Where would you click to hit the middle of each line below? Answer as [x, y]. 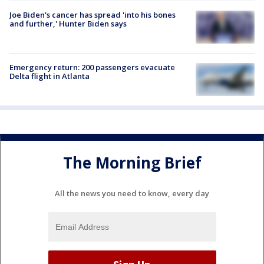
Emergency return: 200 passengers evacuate [92, 67]
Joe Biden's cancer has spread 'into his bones [93, 14]
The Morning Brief [132, 163]
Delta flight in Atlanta [49, 76]
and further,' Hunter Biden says [68, 23]
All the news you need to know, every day [132, 193]
